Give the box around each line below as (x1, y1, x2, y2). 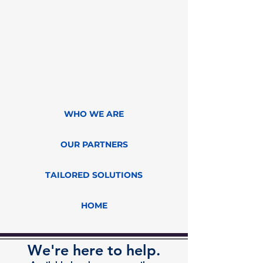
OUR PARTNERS (60, 139, 128, 150)
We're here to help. (28, 241, 164, 259)
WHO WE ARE (64, 109, 124, 119)
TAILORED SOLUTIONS (45, 170, 143, 180)
